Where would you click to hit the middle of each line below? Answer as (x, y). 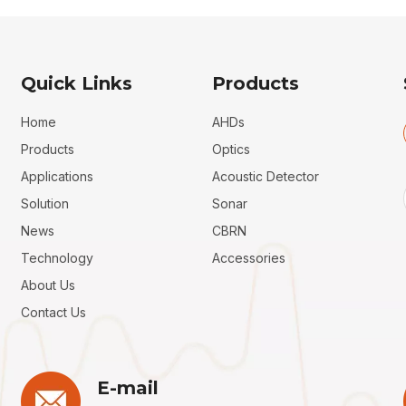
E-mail (128, 387)
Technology (58, 257)
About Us (48, 285)
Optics (231, 149)
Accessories (248, 257)
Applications (58, 176)
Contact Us (54, 312)
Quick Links (77, 83)
